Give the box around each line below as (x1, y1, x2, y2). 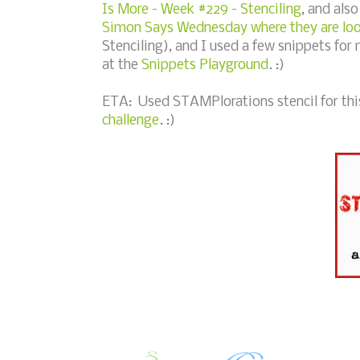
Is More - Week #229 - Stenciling (102, 2, 301, 18)
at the (102, 57, 141, 73)
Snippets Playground (141, 57, 268, 73)
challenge (102, 112, 159, 129)
